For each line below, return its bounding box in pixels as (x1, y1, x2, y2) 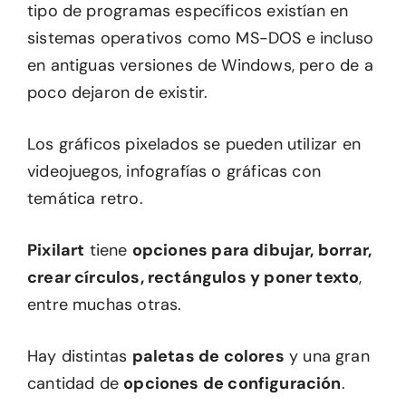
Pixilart (27, 239, 85, 262)
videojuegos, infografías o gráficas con (27, 160, 322, 183)
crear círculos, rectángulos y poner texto (27, 266, 360, 289)
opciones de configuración (123, 372, 342, 395)
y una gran (284, 345, 370, 368)
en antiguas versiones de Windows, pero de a (27, 54, 373, 77)
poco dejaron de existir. (27, 82, 208, 104)
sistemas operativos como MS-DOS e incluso (27, 27, 374, 50)
